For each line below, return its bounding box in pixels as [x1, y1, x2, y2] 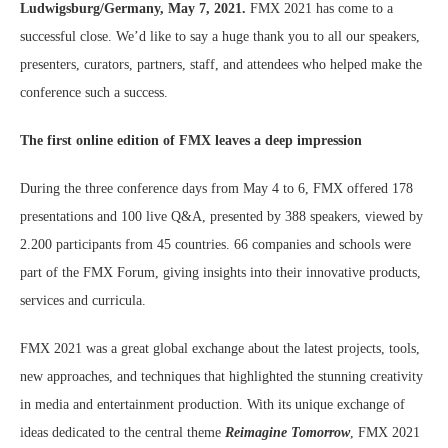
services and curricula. [20, 293, 146, 309]
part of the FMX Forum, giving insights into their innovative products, [20, 265, 421, 281]
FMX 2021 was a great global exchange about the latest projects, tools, [20, 341, 420, 357]
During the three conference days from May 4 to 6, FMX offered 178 [20, 181, 413, 197]
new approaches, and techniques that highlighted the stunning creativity [20, 369, 423, 385]
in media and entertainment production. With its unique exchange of [20, 397, 405, 413]
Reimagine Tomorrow [225, 425, 350, 441]
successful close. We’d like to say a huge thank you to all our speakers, [20, 29, 420, 45]
